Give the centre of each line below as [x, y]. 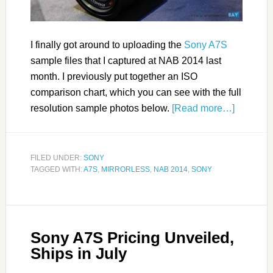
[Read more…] [203, 108]
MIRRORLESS [125, 169]
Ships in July [78, 253]
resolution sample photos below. [101, 108]
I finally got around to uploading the [107, 44]
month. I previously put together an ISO [114, 76]
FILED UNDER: [57, 158]
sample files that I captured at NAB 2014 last [126, 60]
